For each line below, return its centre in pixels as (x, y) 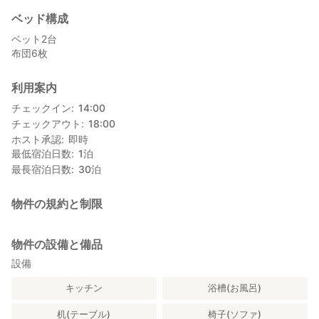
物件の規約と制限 (57, 204)
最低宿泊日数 (41, 154)
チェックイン (41, 108)
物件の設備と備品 (57, 245)
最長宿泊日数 (41, 169)
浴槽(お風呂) (235, 288)
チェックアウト (46, 124)
